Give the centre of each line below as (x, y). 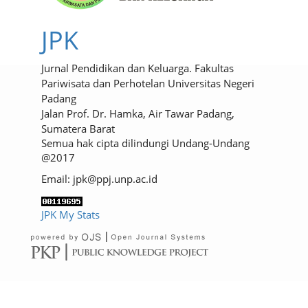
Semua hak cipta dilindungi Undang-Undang (145, 143)
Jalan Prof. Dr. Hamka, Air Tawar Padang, (138, 113)
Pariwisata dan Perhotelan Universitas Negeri (148, 83)
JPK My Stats (70, 214)
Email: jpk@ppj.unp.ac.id (99, 178)
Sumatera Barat (78, 128)
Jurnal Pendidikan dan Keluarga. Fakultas (137, 68)
